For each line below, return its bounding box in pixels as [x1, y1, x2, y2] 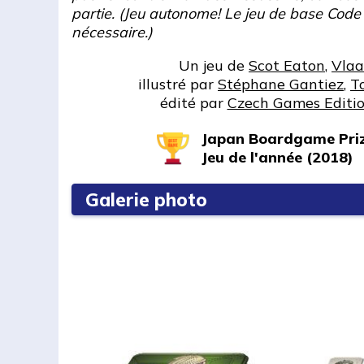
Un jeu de [179, 56, 249, 75]
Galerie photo [85, 188, 207, 211]
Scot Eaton [249, 56, 325, 75]
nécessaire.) [71, 23, 153, 41]
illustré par [138, 75, 218, 93]
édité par [159, 93, 227, 112]
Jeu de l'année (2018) [201, 148, 353, 167]
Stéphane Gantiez [218, 75, 344, 93]
